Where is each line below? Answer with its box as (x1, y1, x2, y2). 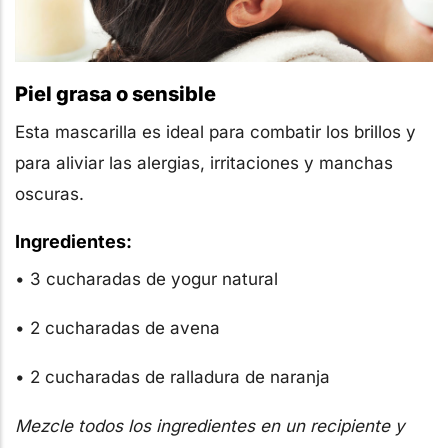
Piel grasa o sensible (15, 81, 216, 106)
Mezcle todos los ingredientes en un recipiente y (15, 415, 405, 436)
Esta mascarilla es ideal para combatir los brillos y (15, 121, 416, 142)
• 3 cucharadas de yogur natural (15, 268, 278, 289)
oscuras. (15, 183, 84, 204)
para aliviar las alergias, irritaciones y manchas (15, 152, 393, 173)
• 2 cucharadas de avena (15, 317, 220, 338)
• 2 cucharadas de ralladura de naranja (15, 366, 330, 387)
